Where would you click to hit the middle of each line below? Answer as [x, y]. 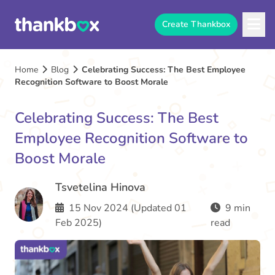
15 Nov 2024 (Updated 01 [126, 208]
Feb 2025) [78, 223]
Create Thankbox [196, 24]
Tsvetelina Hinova [100, 187]
